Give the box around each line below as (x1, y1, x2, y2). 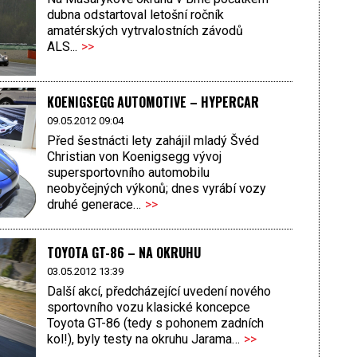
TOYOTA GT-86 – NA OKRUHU (46, 242, 201, 262)
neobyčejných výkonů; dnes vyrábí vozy (46, 180, 266, 196)
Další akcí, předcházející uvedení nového (46, 284, 271, 300)
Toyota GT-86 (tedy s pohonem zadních (46, 316, 264, 331)
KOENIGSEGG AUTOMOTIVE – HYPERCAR (46, 92, 259, 112)
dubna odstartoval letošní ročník (46, 6, 224, 22)
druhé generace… (46, 196, 141, 212)
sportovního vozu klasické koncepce (46, 300, 250, 316)
